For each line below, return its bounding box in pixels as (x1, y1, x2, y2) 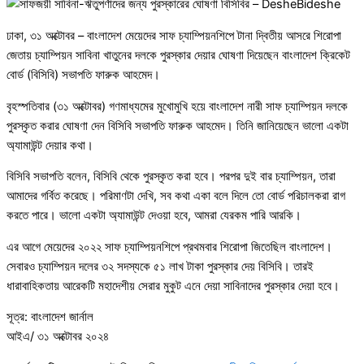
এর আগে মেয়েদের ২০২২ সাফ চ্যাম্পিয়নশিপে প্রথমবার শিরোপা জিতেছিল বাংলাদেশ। (6, 239, 332, 254)
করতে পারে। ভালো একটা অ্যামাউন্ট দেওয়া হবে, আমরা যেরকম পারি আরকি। (6, 208, 301, 223)
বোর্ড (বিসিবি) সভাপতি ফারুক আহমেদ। (6, 67, 160, 83)
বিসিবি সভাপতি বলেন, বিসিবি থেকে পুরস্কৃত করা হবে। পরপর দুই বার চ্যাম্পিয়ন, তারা (6, 169, 336, 184)
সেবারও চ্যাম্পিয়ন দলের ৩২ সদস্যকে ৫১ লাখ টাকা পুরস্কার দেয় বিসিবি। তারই (6, 258, 314, 274)
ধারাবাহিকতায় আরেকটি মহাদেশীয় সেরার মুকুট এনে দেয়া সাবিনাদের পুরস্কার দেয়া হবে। (6, 278, 340, 293)
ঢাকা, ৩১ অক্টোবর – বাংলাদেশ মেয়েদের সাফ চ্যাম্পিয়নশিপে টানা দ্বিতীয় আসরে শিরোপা (6, 28, 341, 44)
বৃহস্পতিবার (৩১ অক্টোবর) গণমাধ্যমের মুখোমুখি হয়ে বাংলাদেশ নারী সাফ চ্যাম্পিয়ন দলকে (6, 98, 348, 114)
